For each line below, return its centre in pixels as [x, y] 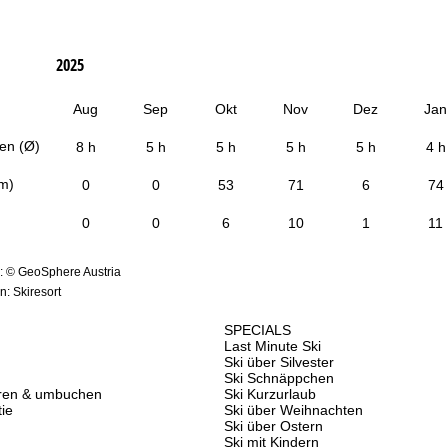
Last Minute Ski [272, 346]
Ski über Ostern [273, 426]
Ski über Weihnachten [293, 410]
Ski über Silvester [279, 362]
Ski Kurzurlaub [270, 394]
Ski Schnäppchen [279, 378]
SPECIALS [257, 330]
